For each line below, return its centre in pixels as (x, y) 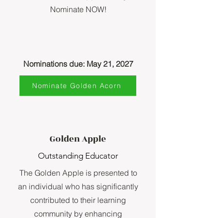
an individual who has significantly (78, 186)
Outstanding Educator (78, 156)
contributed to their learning (78, 200)
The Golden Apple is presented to (78, 173)
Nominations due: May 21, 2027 (78, 64)
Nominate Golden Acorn (77, 86)
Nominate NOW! (78, 9)
